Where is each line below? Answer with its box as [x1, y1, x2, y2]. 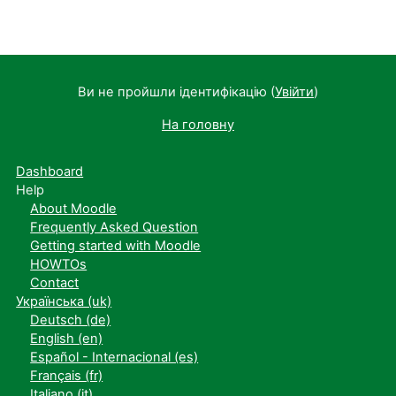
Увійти [275, 84, 314, 100]
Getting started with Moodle [30, 238, 202, 254]
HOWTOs [30, 256, 88, 272]
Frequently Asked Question [30, 219, 199, 235]
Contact [30, 275, 80, 291]
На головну [162, 117, 234, 133]
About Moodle [30, 201, 118, 217]
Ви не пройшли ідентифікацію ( [78, 84, 275, 100]
